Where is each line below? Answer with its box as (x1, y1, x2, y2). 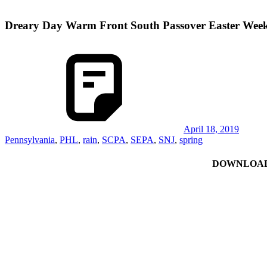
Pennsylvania (5, 135, 55, 145)
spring (179, 135, 203, 145)
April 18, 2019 (184, 124, 239, 135)
